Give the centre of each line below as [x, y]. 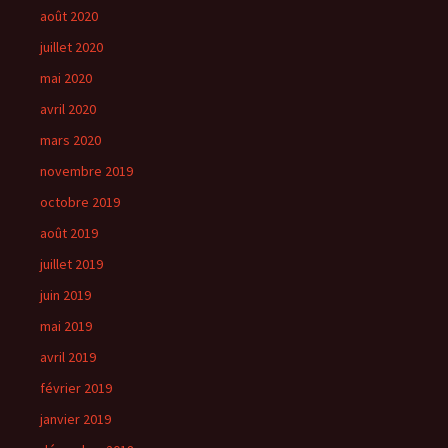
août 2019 [69, 233]
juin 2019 [65, 295]
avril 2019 [68, 357]
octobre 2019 [80, 202]
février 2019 [76, 388]
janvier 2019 [75, 419]
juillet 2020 [71, 47]
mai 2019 [66, 326]
